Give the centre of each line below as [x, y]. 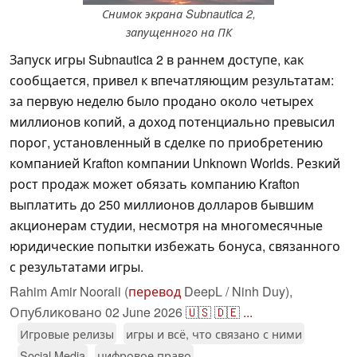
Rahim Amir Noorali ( [69, 292]
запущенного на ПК [178, 32]
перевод [155, 292]
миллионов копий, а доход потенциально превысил [172, 122]
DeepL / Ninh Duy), [237, 292]
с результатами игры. [76, 267]
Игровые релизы [67, 334]
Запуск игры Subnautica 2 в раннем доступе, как [157, 60]
